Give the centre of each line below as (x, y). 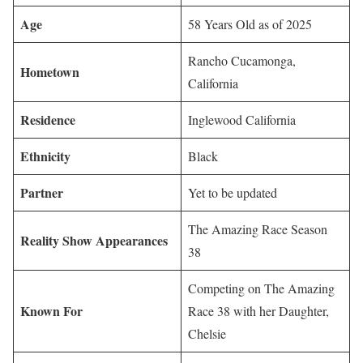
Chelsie (207, 334)
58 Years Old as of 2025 (250, 24)
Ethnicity (45, 156)
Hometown (50, 72)
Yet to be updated (233, 193)
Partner (42, 193)
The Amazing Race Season (258, 229)
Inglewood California (242, 120)
